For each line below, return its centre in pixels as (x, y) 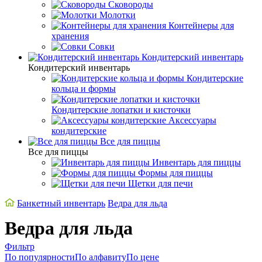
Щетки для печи (161, 183)
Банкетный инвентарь (61, 203)
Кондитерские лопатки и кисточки (121, 110)
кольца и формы (84, 89)
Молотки (118, 15)
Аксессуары (192, 120)
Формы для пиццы (175, 173)
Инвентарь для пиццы (196, 162)
